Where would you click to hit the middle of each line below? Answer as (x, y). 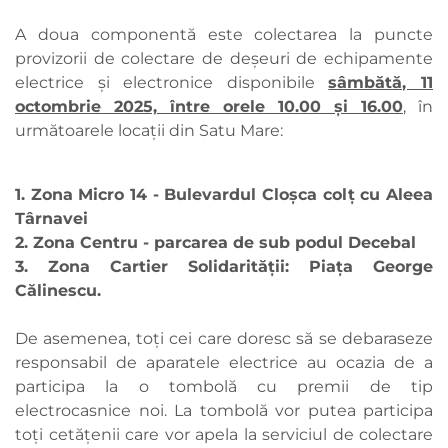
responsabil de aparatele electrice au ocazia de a (224, 363)
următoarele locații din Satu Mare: (151, 131)
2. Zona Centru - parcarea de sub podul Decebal (218, 243)
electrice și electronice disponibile (172, 83)
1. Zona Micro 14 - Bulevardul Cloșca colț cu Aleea (224, 195)
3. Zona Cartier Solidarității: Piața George (224, 267)
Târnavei (54, 219)
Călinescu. (58, 291)
